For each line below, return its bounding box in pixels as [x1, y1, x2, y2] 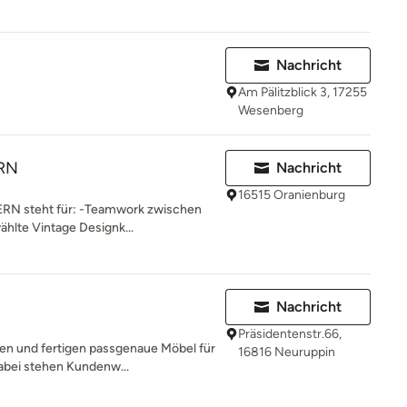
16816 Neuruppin [238, 344, 335, 360]
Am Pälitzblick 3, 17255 [238, 84, 367, 100]
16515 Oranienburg [238, 187, 345, 203]
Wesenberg [238, 103, 303, 118]
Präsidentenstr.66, [238, 326, 342, 342]
